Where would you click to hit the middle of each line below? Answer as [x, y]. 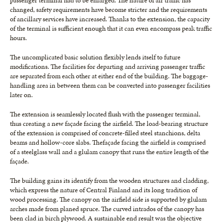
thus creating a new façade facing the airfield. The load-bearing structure [109, 123]
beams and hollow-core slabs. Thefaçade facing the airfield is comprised [108, 142]
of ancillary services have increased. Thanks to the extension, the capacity [110, 19]
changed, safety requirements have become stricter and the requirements [109, 9]
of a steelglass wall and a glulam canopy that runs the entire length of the [109, 152]
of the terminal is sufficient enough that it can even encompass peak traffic [111, 28]
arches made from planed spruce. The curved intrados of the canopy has [107, 209]
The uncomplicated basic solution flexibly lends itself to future [95, 57]
